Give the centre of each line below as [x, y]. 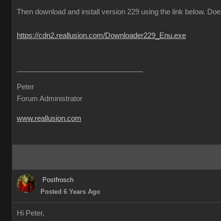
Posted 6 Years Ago [70, 192]
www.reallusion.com [49, 118]
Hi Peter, [31, 213]
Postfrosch [58, 180]
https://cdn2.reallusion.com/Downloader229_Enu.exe [101, 36]
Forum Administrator [50, 99]
